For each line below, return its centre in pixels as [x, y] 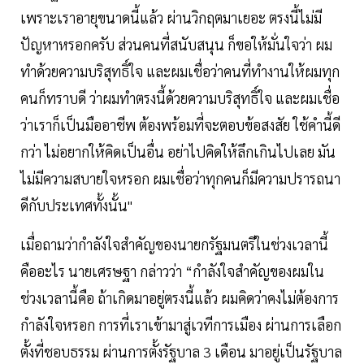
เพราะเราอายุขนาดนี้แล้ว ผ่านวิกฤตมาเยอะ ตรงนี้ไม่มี [171, 17]
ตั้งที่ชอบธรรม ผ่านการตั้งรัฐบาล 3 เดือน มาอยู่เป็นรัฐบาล [181, 351]
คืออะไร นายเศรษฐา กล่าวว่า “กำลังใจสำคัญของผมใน [172, 271]
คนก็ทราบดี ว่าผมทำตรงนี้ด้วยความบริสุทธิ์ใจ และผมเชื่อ [180, 97]
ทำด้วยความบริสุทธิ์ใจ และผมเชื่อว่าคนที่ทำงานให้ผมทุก [180, 71]
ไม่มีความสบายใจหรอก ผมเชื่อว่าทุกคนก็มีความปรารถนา [180, 178]
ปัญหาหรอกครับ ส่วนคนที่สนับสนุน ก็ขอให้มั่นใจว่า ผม [176, 44]
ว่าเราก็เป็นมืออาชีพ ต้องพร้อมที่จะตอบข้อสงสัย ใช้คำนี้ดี [180, 124]
